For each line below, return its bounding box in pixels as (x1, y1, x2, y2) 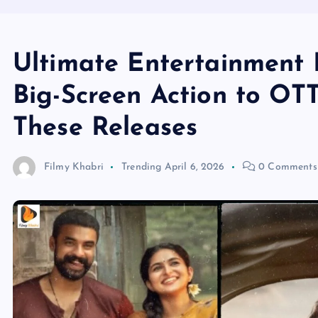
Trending (121, 162, 162, 173)
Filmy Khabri (44, 162, 104, 173)
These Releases (13, 116, 198, 142)
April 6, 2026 (164, 162, 225, 173)
